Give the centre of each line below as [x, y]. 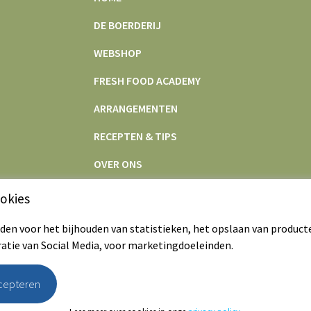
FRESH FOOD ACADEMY [148, 81]
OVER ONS [118, 164]
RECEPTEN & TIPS [136, 136]
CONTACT [117, 192]
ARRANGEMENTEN [136, 109]
